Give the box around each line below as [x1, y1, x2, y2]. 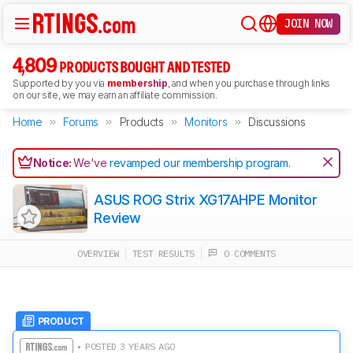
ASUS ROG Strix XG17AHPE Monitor [94, 191, 318, 208]
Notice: [32, 156, 74, 169]
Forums [63, 115, 98, 128]
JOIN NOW [284, 16, 333, 31]
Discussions [247, 115, 306, 128]
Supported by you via [13, 77, 107, 89]
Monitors [184, 115, 228, 128]
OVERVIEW [77, 247, 119, 259]
